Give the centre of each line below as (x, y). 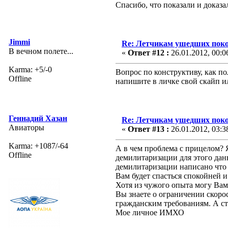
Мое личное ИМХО (150, 212)
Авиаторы (26, 127)
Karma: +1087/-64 (38, 146)
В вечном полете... (41, 51)
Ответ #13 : (148, 129)
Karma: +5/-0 (30, 69)
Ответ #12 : (148, 52)
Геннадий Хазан (38, 118)
